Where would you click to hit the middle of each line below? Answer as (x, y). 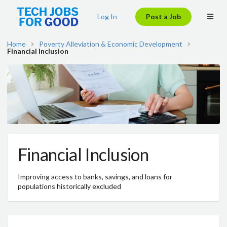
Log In (107, 16)
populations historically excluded (69, 186)
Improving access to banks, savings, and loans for (95, 177)
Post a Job (163, 16)
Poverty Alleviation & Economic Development (111, 44)
